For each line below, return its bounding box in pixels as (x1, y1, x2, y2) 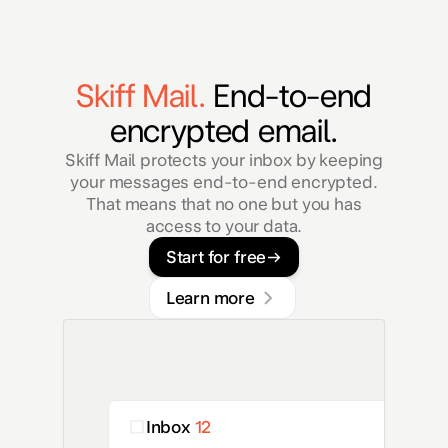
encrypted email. (110, 112, 338, 151)
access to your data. (145, 216, 303, 237)
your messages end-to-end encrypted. (70, 172, 378, 193)
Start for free (165, 247, 267, 268)
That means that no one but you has (86, 194, 362, 215)
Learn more (165, 288, 255, 309)
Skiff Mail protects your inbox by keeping (64, 150, 384, 171)
